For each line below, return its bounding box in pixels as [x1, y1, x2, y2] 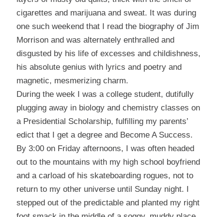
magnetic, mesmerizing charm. [16, 76, 128, 86]
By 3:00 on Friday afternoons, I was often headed [16, 144, 194, 154]
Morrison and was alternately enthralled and [16, 35, 174, 45]
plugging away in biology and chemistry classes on [16, 103, 200, 113]
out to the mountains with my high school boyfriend [16, 157, 200, 167]
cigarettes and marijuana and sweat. [16, 8, 147, 18]
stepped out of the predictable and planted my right [16, 198, 200, 208]
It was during [149, 8, 196, 18]
